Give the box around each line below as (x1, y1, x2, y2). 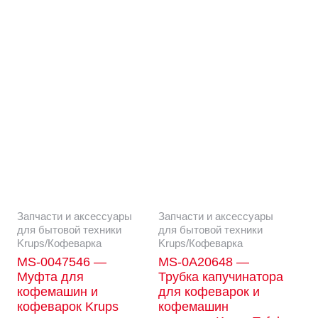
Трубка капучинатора (158, 270, 284, 285)
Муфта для (16, 270, 84, 285)
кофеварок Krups (16, 300, 119, 314)
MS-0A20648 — (158, 255, 250, 270)
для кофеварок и (158, 285, 261, 300)
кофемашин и (16, 285, 98, 300)
